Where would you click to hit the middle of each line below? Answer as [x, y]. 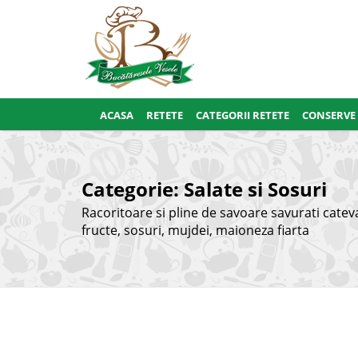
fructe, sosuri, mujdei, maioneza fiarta [195, 230]
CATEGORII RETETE [243, 115]
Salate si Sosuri [255, 189]
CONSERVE [329, 115]
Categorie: [133, 189]
